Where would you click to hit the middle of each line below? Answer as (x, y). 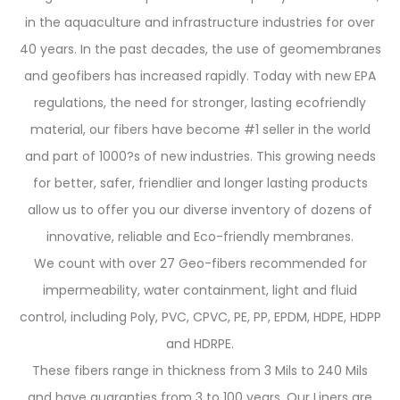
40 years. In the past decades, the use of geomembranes (200, 49)
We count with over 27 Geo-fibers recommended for (200, 263)
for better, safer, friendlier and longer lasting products (200, 183)
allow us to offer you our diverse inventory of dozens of (200, 210)
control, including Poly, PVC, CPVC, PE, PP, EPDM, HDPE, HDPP (200, 317)
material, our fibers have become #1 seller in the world (200, 129)
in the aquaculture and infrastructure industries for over (200, 22)
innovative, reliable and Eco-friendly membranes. (200, 237)
